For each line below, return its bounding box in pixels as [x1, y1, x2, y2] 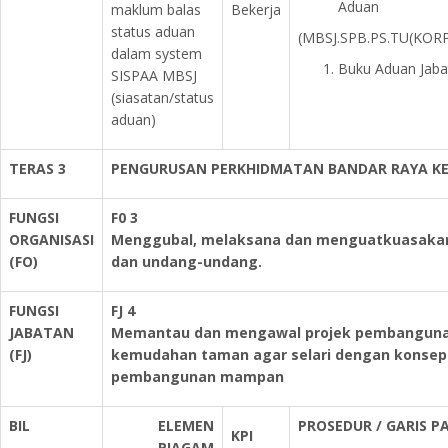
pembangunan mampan [111, 367, 284, 386]
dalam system [111, 44, 202, 63]
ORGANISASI [9, 230, 94, 249]
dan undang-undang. [111, 252, 262, 271]
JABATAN [9, 323, 74, 342]
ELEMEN [158, 416, 214, 435]
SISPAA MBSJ [111, 66, 197, 85]
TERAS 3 [9, 159, 66, 178]
